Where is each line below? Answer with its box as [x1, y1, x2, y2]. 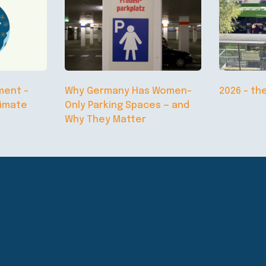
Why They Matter [65, 114, 146, 125]
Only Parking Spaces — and [65, 100, 189, 110]
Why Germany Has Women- [65, 85, 192, 96]
